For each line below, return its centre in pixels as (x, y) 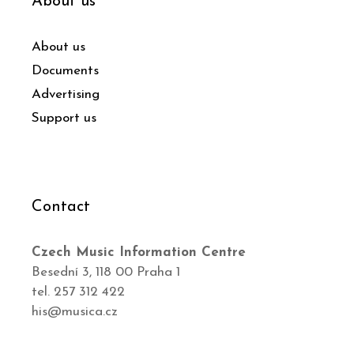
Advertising (66, 94)
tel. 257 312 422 (78, 292)
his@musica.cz (75, 311)
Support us (64, 118)
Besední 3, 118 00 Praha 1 (106, 272)
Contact (61, 207)
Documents (65, 70)
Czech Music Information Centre (139, 252)
